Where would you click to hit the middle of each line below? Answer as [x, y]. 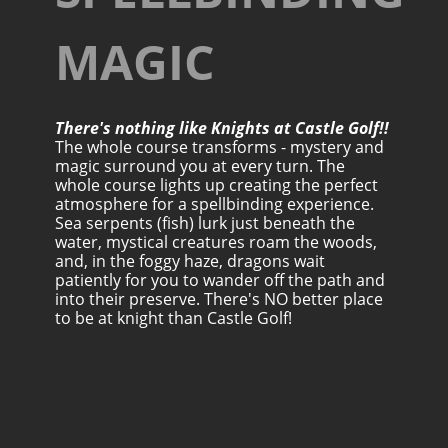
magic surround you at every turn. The [200, 166]
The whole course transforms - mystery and [219, 147]
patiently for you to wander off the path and [220, 280]
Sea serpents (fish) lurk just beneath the [205, 223]
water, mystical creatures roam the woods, [216, 242]
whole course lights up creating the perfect [216, 185]
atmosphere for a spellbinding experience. [214, 204]
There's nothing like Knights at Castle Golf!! [222, 128]
